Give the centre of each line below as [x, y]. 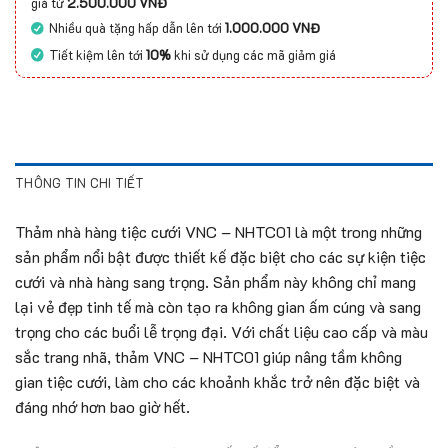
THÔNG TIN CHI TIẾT [80, 182]
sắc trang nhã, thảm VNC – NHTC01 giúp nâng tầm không [208, 356]
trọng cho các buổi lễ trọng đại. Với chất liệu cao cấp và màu [221, 331]
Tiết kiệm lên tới [98, 54]
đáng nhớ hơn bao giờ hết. [102, 406]
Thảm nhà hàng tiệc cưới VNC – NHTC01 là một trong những [218, 231]
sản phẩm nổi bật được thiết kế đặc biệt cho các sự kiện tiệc [220, 256]
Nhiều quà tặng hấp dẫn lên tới [137, 28]
